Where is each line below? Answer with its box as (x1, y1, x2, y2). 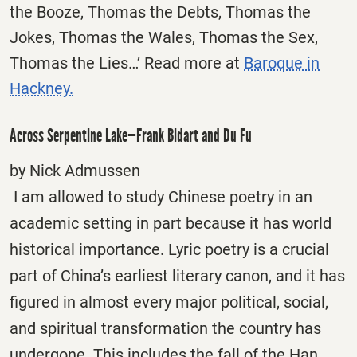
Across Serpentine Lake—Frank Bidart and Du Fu (10, 124, 252, 147)
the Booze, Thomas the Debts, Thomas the (10, 2, 311, 22)
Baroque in (244, 53, 320, 73)
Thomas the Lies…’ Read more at (10, 53, 244, 73)
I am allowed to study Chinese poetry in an (10, 186, 312, 206)
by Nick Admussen (10, 160, 140, 180)
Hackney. (10, 78, 73, 98)
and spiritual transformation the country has (10, 318, 321, 338)
